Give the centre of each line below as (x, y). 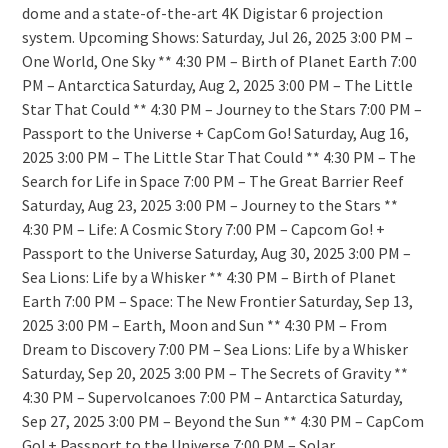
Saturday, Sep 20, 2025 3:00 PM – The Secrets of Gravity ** (214, 373)
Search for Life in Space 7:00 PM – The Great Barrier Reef (212, 181)
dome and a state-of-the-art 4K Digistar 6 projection (202, 13)
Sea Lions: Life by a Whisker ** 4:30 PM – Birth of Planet (208, 277)
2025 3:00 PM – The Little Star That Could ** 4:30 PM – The (218, 157)
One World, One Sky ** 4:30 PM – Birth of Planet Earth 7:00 (219, 61)
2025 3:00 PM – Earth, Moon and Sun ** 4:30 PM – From (204, 325)
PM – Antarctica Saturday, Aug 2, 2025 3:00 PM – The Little (217, 85)
